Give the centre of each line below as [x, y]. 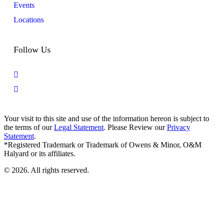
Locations [29, 19]
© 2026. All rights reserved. [46, 170]
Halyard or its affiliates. [40, 153]
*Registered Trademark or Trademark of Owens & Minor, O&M [103, 145]
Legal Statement [79, 127]
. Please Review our [135, 127]
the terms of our [29, 127]
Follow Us [32, 49]
